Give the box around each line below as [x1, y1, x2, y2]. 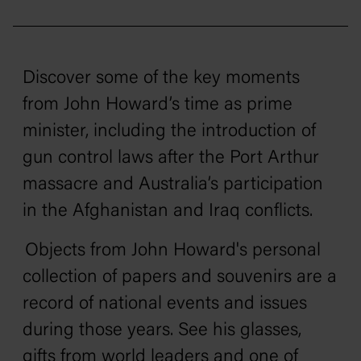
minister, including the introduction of [23, 122, 316, 141]
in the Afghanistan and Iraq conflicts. [23, 202, 322, 221]
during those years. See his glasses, [23, 322, 301, 340]
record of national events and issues [23, 295, 307, 313]
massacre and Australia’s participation [23, 176, 323, 194]
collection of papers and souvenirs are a [23, 268, 337, 287]
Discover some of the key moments [23, 69, 300, 88]
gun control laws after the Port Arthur [23, 149, 319, 168]
